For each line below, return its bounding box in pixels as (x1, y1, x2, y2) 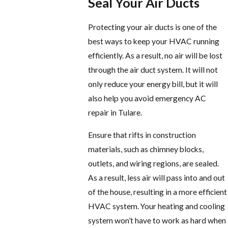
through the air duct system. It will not (88, 65, 218, 75)
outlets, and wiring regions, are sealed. (88, 158, 219, 168)
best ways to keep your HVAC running (88, 37, 220, 46)
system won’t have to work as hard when (88, 215, 226, 225)
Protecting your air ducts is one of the (88, 22, 217, 32)
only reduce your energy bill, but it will (88, 79, 218, 89)
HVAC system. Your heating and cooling (88, 201, 225, 211)
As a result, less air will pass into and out (88, 173, 225, 182)
